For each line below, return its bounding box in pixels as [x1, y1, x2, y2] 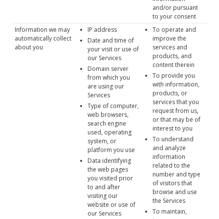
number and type [153, 170, 200, 178]
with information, [153, 80, 199, 88]
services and [153, 43, 187, 51]
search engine [88, 119, 126, 128]
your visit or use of [88, 45, 139, 53]
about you [15, 43, 43, 51]
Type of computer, [88, 102, 139, 110]
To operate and [153, 25, 196, 34]
